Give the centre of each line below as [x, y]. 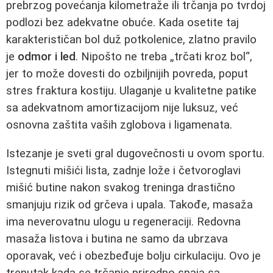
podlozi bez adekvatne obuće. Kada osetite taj [122, 22]
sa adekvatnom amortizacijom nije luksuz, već [122, 108]
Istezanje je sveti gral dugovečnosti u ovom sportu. [135, 153]
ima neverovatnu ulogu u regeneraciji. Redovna [123, 222]
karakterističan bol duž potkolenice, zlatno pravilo [131, 39]
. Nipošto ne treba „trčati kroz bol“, [164, 56]
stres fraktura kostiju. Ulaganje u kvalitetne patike [131, 90]
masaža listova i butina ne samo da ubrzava [117, 239]
